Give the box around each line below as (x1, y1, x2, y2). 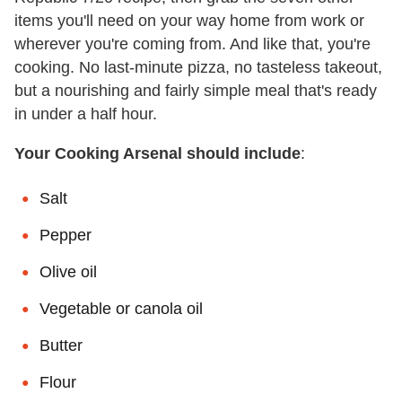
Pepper (39, 226, 92, 244)
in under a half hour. (14, 105, 157, 123)
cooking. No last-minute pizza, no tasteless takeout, (14, 58, 382, 76)
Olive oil (39, 263, 97, 281)
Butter (39, 336, 83, 354)
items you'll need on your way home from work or (14, 12, 364, 30)
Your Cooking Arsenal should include (14, 144, 301, 162)
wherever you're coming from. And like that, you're (14, 35, 371, 53)
